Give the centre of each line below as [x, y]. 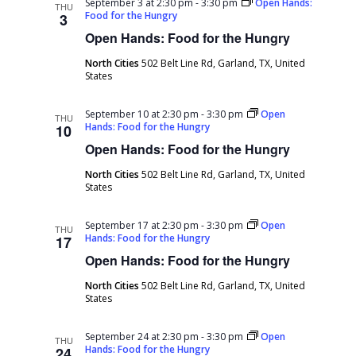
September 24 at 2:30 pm [142, 337]
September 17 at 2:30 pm [142, 225]
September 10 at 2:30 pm [142, 114]
